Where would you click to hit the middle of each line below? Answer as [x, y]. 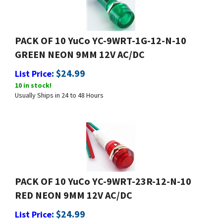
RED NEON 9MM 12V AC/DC [74, 191]
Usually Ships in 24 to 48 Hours [59, 91]
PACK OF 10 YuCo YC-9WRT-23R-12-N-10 [103, 177]
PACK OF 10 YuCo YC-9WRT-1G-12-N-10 [101, 36]
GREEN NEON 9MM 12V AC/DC [80, 50]
